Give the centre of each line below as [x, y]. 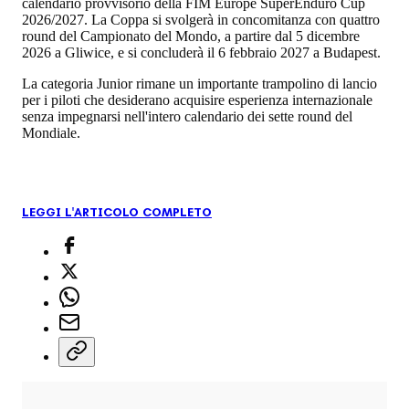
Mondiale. [51, 132]
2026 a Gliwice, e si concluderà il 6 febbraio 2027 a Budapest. [201, 52]
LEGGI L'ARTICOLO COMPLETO [117, 212]
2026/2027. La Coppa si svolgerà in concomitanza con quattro [201, 19]
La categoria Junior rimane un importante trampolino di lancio [199, 83]
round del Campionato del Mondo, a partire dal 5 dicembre [191, 36]
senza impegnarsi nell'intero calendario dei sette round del [187, 116]
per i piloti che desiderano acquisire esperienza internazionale [197, 100]
